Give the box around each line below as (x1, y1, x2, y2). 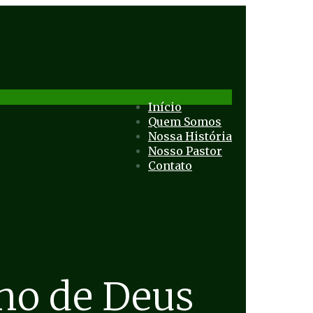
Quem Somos (148, 115, 221, 129)
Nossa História (148, 129, 232, 143)
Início (148, 100, 182, 114)
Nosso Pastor (148, 144, 222, 158)
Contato (148, 159, 192, 173)
